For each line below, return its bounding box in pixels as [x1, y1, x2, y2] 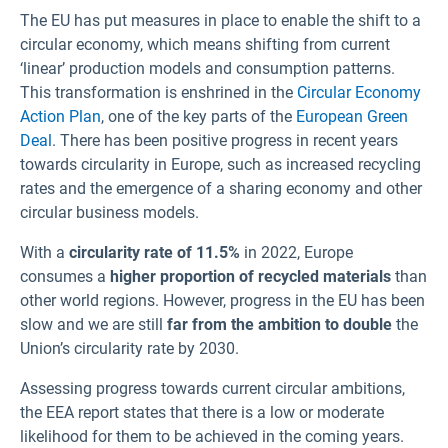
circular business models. [20, 203, 199, 223]
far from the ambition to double [167, 315, 392, 335]
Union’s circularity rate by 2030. [20, 339, 243, 359]
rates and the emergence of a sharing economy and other [20, 179, 422, 199]
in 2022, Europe [240, 243, 353, 263]
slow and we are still [20, 315, 167, 335]
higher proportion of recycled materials [110, 267, 391, 287]
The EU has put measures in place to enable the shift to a [20, 11, 421, 31]
